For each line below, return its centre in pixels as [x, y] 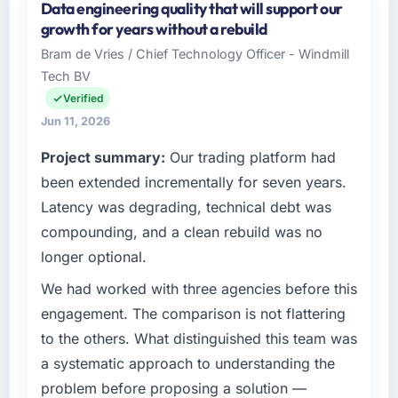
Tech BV [65, 76]
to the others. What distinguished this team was [199, 339]
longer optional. [93, 257]
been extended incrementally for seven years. [193, 183]
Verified [83, 99]
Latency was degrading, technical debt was [186, 207]
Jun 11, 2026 [75, 122]
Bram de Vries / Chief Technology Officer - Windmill [195, 54]
